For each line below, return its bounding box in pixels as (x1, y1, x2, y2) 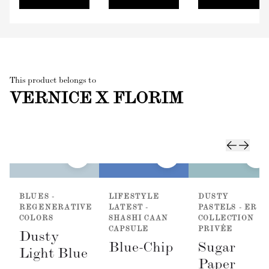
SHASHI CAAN (109, 216, 169, 223)
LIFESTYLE (109, 194, 159, 202)
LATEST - (109, 205, 149, 213)
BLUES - (19, 194, 55, 202)
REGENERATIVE (19, 205, 92, 213)
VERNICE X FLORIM (10, 92, 183, 109)
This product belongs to (10, 77, 96, 86)
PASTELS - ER (198, 205, 258, 213)
